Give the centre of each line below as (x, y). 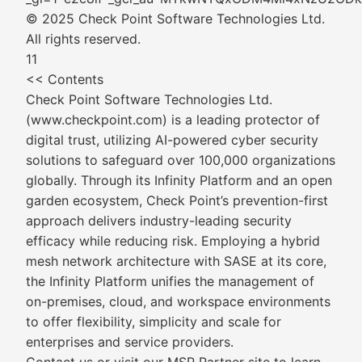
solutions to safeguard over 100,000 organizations (181, 160)
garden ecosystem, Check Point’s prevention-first (177, 200)
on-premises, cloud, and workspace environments (178, 301)
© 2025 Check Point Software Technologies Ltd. (175, 19)
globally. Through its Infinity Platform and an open (179, 180)
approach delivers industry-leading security (159, 221)
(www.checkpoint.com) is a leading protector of (173, 120)
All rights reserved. (83, 39)
